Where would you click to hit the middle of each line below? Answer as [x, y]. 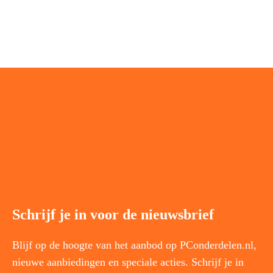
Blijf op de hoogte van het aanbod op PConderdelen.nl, [134, 245]
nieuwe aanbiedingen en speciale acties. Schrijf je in [128, 262]
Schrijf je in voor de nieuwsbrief [113, 214]
